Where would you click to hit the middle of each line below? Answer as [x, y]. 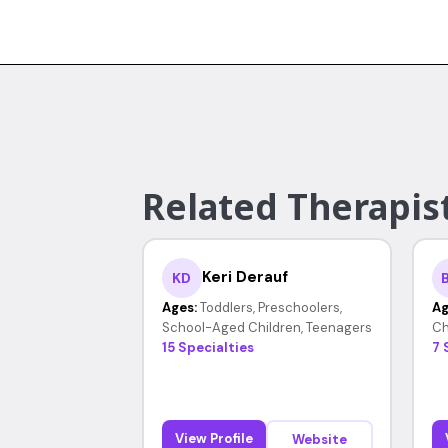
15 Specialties [207, 347]
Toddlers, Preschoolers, [270, 307]
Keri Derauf [244, 277]
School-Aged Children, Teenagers [266, 327]
